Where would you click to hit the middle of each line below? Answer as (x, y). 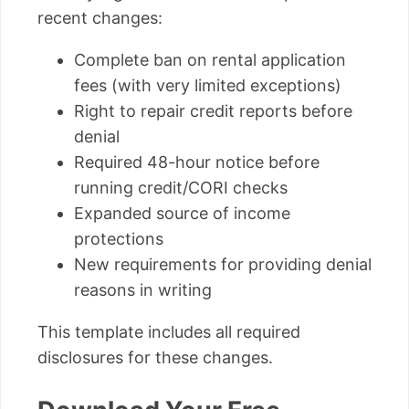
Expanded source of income (182, 214)
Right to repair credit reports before (213, 111)
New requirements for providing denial (223, 265)
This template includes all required (169, 332)
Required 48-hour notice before (197, 163)
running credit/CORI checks (181, 188)
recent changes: (100, 18)
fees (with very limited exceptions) (208, 86)
